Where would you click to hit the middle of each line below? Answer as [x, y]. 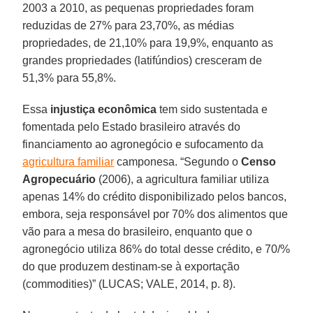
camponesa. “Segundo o [178, 161]
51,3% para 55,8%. [70, 78]
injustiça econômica [104, 109]
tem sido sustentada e [212, 109]
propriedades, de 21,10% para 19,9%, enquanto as [148, 43]
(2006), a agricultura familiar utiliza [183, 179]
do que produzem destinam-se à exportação [131, 266]
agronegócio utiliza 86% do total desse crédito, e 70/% [156, 249]
